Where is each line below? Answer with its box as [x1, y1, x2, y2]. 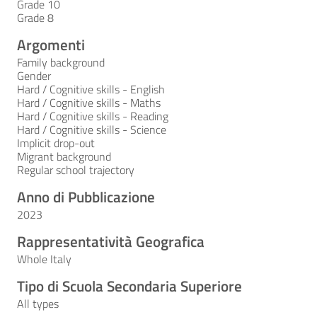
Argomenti [17, 33, 85, 56]
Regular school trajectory [17, 161, 134, 178]
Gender [17, 67, 51, 84]
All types [17, 295, 59, 312]
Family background [17, 54, 105, 71]
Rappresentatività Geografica [17, 230, 204, 253]
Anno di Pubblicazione [17, 185, 155, 208]
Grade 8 [17, 9, 54, 26]
